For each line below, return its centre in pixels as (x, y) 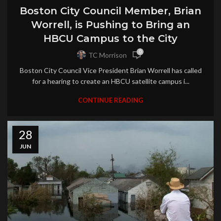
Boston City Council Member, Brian (110, 11)
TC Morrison (108, 55)
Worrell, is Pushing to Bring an (110, 24)
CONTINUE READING (110, 100)
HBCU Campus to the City (110, 38)
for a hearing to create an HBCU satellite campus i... (110, 81)
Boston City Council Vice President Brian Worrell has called (110, 70)
